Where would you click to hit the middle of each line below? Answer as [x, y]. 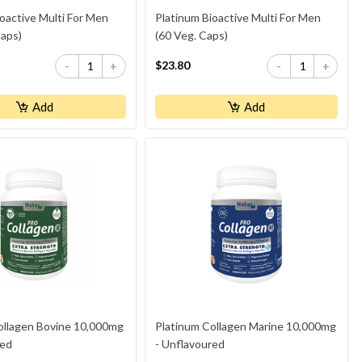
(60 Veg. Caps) [191, 35]
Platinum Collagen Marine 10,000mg [245, 326]
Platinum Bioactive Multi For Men [238, 17]
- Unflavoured [189, 343]
